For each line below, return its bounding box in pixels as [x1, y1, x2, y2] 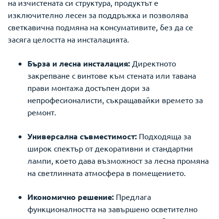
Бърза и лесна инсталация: [27, 58, 130, 68]
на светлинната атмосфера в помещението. [27, 168, 186, 177]
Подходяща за [137, 131, 191, 141]
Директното [130, 58, 176, 68]
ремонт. [27, 107, 56, 117]
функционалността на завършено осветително [27, 204, 197, 214]
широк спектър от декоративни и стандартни [27, 143, 193, 153]
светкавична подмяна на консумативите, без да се [8, 22, 193, 32]
